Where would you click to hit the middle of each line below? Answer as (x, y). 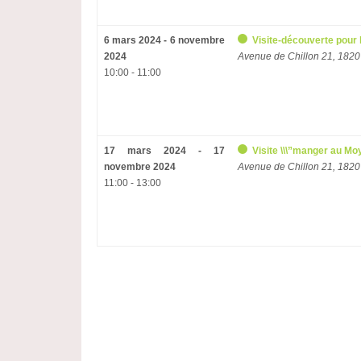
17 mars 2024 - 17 (164, 151)
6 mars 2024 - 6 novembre (164, 40)
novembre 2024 (139, 167)
